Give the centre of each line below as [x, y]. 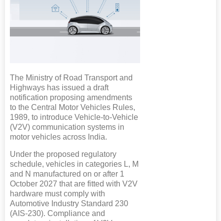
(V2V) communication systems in [67, 127]
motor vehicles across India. [58, 137]
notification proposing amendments [71, 98]
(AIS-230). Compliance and [57, 214]
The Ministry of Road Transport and [71, 78]
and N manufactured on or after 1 [67, 174]
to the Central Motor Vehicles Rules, [73, 108]
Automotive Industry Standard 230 [69, 204]
